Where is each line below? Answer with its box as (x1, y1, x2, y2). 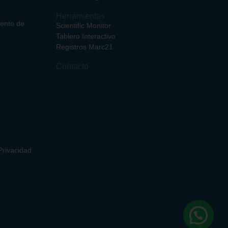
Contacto (56, 62, 89, 71)
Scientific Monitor (56, 21, 111, 30)
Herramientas (56, 12, 105, 21)
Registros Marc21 (56, 43, 113, 51)
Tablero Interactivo (56, 32, 116, 41)
